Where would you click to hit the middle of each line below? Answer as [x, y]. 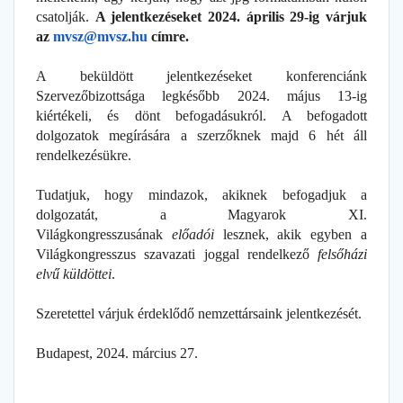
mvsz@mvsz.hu [100, 36]
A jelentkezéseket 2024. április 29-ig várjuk [231, 16]
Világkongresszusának [104, 234]
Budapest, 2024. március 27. [117, 353]
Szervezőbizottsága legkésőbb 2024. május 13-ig [201, 95]
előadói [193, 234]
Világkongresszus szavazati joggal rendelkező [177, 254]
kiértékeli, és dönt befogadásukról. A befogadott [201, 115]
